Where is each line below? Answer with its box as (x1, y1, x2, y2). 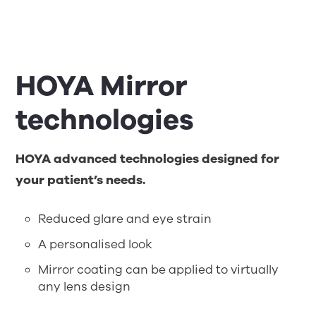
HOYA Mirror (16, 67, 188, 106)
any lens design (38, 279, 131, 296)
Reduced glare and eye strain (38, 211, 212, 228)
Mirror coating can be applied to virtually (38, 262, 279, 279)
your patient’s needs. (16, 171, 146, 189)
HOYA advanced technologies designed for (16, 150, 280, 168)
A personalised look (38, 236, 153, 253)
